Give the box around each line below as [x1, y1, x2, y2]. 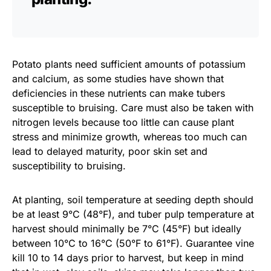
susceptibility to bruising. [12, 160, 126, 172]
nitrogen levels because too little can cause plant [12, 116, 234, 129]
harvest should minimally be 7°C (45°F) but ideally [12, 223, 241, 235]
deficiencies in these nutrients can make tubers [12, 87, 225, 100]
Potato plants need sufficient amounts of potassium [12, 58, 246, 71]
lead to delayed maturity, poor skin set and [12, 145, 207, 158]
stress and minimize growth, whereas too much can [12, 131, 247, 143]
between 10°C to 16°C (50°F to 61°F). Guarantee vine [12, 237, 254, 250]
